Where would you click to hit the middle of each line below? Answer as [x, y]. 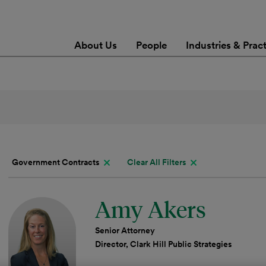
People [151, 45]
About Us [96, 45]
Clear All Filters [157, 162]
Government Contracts [56, 162]
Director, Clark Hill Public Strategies [164, 244]
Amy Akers [151, 209]
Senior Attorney [125, 230]
